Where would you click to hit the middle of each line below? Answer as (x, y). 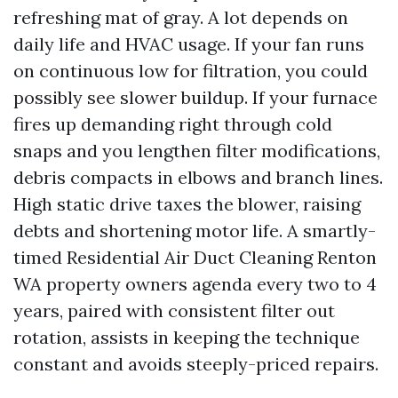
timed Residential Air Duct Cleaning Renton (195, 257)
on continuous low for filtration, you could (191, 71)
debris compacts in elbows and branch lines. (198, 177)
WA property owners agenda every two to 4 (195, 284)
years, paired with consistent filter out (174, 310)
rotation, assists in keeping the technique (187, 337)
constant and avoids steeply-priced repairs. (196, 364)
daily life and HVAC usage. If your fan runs (189, 44)
